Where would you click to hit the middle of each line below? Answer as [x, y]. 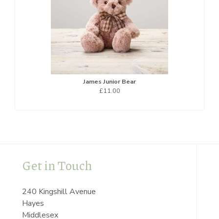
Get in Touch [57, 165]
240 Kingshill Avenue [59, 191]
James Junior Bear [109, 81]
